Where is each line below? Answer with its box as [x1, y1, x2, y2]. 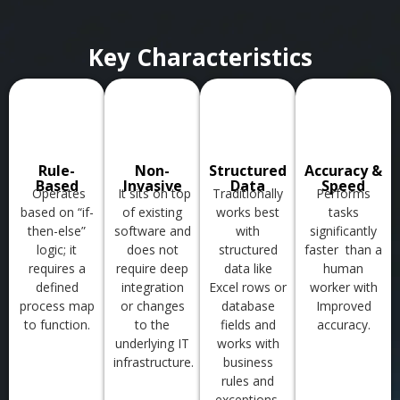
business [222, 353, 273, 371]
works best [216, 203, 279, 221]
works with [216, 334, 279, 352]
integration [121, 278, 184, 296]
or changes [120, 296, 185, 314]
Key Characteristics [87, 40, 312, 73]
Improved [315, 296, 371, 314]
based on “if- [20, 203, 94, 221]
